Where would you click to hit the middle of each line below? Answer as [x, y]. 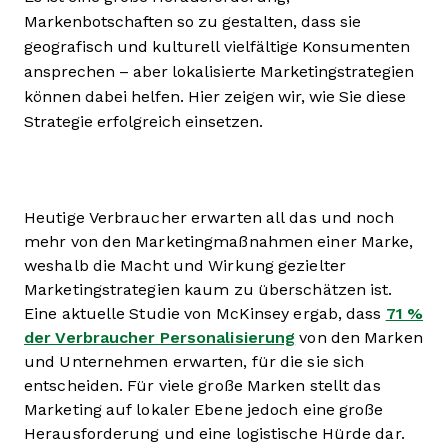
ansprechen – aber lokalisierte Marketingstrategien [219, 71]
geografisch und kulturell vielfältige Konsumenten [217, 46]
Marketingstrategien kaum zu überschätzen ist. [208, 289]
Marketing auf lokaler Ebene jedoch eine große [204, 409]
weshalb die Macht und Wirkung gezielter [185, 265]
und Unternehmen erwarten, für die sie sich [194, 361]
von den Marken [359, 337]
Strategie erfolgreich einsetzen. [143, 121]
